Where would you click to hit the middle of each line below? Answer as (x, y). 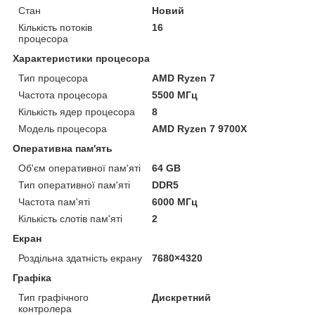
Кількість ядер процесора (77, 111)
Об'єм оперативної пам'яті (79, 168)
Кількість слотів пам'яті (70, 218)
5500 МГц (175, 95)
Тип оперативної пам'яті (74, 185)
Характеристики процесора (81, 58)
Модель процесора (63, 128)
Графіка (32, 277)
